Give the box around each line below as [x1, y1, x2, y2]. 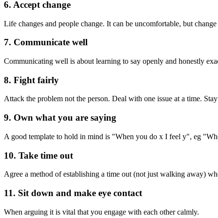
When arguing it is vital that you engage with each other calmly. [4, 207, 199, 216]
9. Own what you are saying [4, 112, 116, 123]
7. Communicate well [4, 37, 88, 48]
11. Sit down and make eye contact [4, 188, 142, 199]
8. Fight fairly [4, 74, 59, 85]
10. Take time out [4, 150, 73, 161]
